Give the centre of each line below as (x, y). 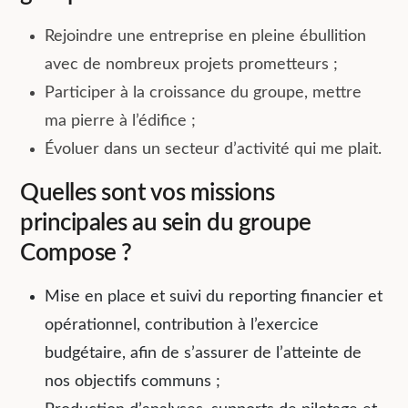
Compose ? (76, 253)
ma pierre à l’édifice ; (121, 121)
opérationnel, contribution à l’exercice (182, 325)
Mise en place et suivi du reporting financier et (214, 296)
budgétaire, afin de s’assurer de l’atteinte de (204, 353)
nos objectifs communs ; (133, 381)
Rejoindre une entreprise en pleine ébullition (206, 36)
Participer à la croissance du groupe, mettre (204, 92)
